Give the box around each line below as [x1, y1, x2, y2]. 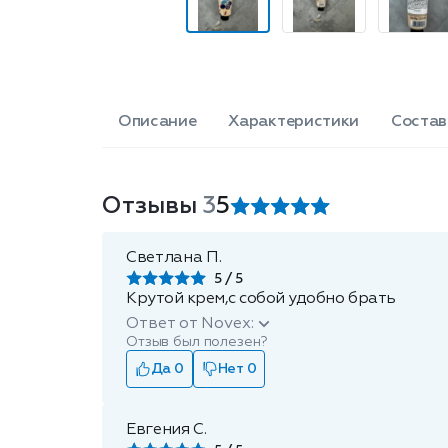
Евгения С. [126, 422, 207, 438]
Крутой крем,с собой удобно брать [126, 291, 396, 307]
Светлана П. [126, 250, 222, 266]
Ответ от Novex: [126, 316, 254, 332]
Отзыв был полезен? [126, 335, 268, 349]
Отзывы [102, 194, 203, 218]
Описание [118, 114, 197, 130]
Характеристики [228, 114, 359, 130]
